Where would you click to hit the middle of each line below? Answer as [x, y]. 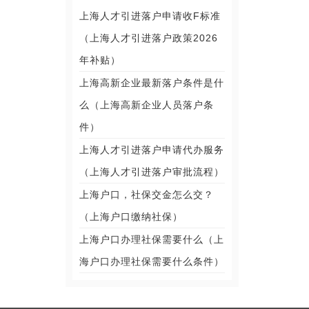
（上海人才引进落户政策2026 [149, 38]
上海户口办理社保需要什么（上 [152, 239]
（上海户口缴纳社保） [131, 217]
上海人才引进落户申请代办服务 [152, 150]
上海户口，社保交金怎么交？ [147, 195]
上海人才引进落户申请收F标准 [150, 16]
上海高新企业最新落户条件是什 [152, 83]
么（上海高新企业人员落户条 [147, 105]
